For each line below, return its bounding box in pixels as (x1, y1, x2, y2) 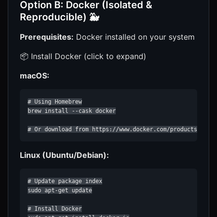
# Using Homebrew (28, 98, 82, 106)
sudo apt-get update (28, 187, 92, 194)
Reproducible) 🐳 (20, 11, 99, 23)
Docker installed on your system (74, 32, 195, 42)
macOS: (20, 71, 49, 81)
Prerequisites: (20, 32, 74, 42)
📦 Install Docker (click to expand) (20, 51, 146, 62)
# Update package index (28, 178, 102, 185)
